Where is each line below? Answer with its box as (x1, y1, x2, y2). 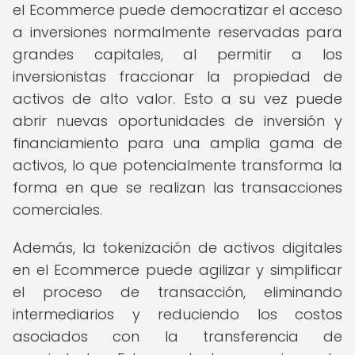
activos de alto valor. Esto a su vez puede (13, 89, 342, 109)
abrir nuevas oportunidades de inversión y (13, 111, 342, 131)
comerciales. (13, 200, 102, 219)
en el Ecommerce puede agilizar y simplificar (13, 260, 342, 280)
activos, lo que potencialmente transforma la (13, 155, 342, 175)
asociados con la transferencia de (13, 326, 342, 346)
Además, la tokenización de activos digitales (13, 238, 342, 258)
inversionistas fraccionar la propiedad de (13, 67, 342, 86)
